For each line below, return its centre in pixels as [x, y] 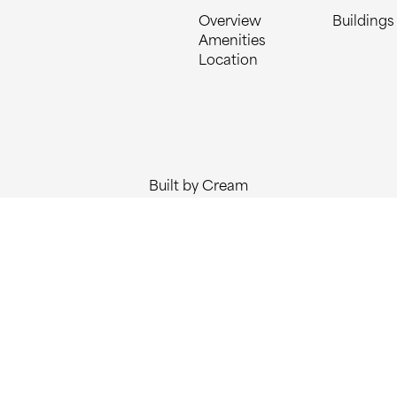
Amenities [232, 42]
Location [228, 62]
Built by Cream [198, 187]
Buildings [363, 23]
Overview [230, 23]
